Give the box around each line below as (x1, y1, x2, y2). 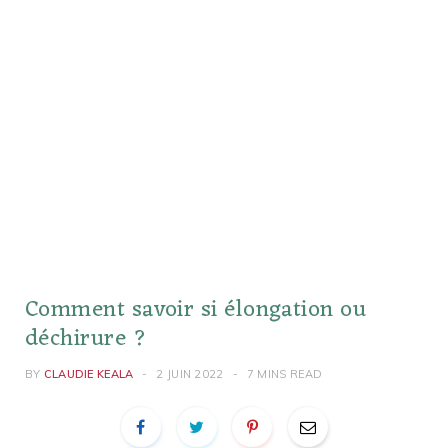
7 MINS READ (246, 367, 323, 381)
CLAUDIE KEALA (43, 367, 134, 381)
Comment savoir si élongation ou (25, 290, 367, 330)
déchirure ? (25, 319, 147, 359)
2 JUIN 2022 (156, 367, 224, 381)
